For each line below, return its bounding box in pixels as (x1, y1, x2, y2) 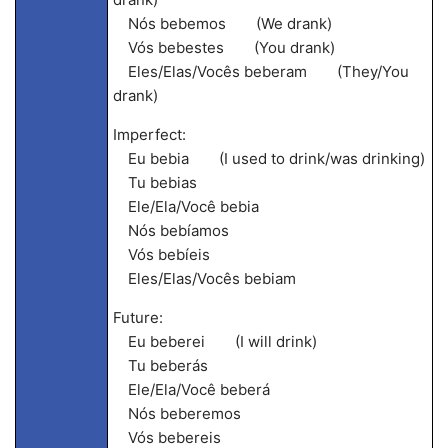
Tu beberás (112, 356, 208, 375)
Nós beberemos (112, 404, 241, 423)
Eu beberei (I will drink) (112, 332, 317, 351)
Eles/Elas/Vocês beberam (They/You (112, 62, 409, 81)
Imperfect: (112, 125, 186, 144)
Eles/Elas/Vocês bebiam (112, 269, 296, 288)
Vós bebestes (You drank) (112, 38, 335, 57)
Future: (112, 308, 163, 327)
